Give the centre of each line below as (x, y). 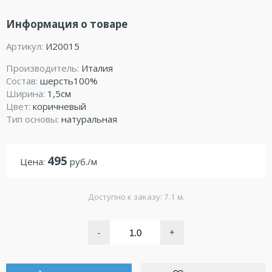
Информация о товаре (67, 24)
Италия (97, 68)
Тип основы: (34, 119)
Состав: (23, 80)
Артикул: (26, 46)
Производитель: (44, 68)
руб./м (82, 161)
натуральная (89, 119)
